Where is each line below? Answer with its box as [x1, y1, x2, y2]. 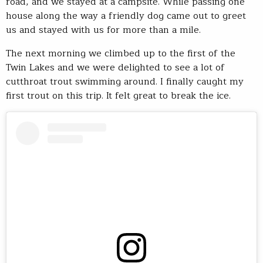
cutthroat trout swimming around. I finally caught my [6, 74, 244, 90]
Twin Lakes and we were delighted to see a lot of [6, 60, 225, 76]
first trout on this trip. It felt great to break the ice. [6, 88, 231, 104]
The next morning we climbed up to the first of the [6, 46, 235, 62]
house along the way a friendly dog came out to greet [6, 8, 246, 24]
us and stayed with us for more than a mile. [6, 22, 201, 38]
